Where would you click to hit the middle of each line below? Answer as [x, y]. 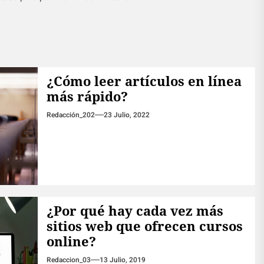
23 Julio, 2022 [126, 115]
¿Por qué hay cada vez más [135, 211]
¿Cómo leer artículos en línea [144, 81]
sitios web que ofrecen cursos [144, 226]
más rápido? [87, 96]
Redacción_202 [70, 115]
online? [71, 241]
